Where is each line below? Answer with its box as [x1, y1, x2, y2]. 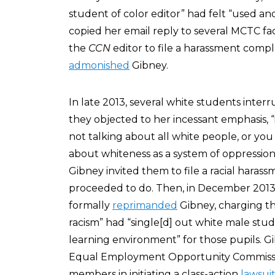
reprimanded [112, 199, 177, 211]
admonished [69, 60, 130, 71]
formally [69, 199, 112, 211]
